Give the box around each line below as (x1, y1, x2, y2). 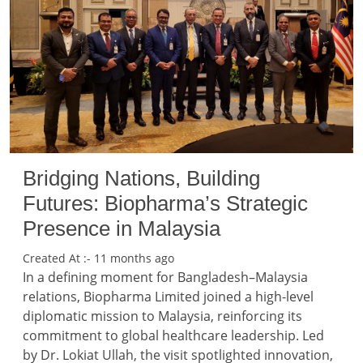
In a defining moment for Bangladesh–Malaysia (23, 267, 308, 286)
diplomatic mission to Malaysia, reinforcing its (23, 306, 302, 325)
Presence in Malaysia (23, 216, 220, 241)
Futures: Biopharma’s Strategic (23, 190, 308, 216)
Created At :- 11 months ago (23, 250, 174, 266)
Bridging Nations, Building (23, 165, 260, 190)
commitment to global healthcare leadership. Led (23, 326, 324, 344)
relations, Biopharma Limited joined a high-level (23, 287, 314, 305)
